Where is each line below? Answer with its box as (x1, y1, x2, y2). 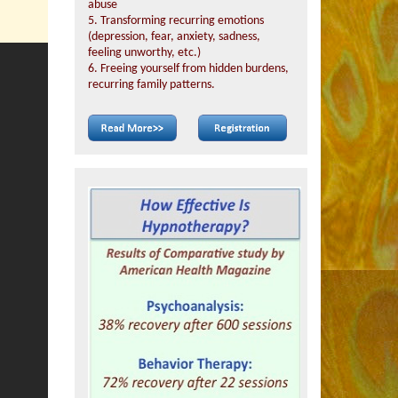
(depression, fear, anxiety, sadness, (87, 30, 260, 44)
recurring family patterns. (87, 78, 215, 92)
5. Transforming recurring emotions (87, 14, 264, 28)
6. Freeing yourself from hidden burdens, (87, 62, 289, 76)
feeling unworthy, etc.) (87, 46, 201, 60)
